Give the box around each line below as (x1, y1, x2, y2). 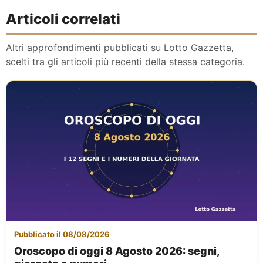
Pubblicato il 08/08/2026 (14, 230, 110, 240)
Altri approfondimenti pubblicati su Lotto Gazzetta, (6, 41, 234, 53)
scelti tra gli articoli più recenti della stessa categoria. (6, 55, 245, 68)
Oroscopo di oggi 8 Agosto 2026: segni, (14, 245, 220, 258)
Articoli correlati (6, 10, 120, 28)
